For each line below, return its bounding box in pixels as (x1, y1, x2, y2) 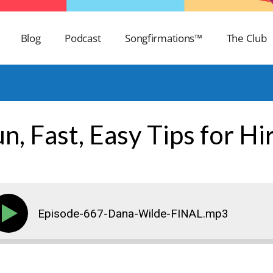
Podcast (65, 31, 101, 45)
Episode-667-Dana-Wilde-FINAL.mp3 (37, 206, 229, 221)
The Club (226, 31, 267, 45)
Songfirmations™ (125, 31, 202, 45)
